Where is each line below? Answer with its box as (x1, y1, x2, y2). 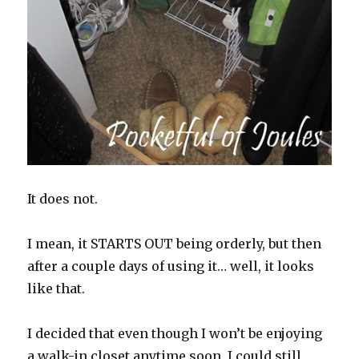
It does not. (27, 191, 99, 208)
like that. (27, 280, 86, 297)
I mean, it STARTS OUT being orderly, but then (27, 236, 322, 252)
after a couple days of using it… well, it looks (27, 258, 315, 275)
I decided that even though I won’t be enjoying (27, 325, 323, 342)
